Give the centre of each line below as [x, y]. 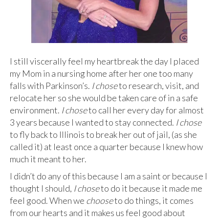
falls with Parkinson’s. [51, 86]
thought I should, [41, 188]
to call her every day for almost [145, 110]
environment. [35, 110]
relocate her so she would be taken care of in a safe [104, 98]
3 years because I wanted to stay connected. [93, 122]
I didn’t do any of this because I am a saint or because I [109, 176]
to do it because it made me [151, 188]
